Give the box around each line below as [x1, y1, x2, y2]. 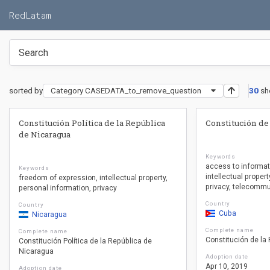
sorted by [9, 86, 43, 95]
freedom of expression [19, 174, 96, 182]
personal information [19, 184, 89, 192]
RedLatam [9, 9, 51, 21]
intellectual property [99, 174, 166, 182]
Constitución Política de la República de [19, 237, 152, 245]
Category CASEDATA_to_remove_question [51, 86, 201, 95]
